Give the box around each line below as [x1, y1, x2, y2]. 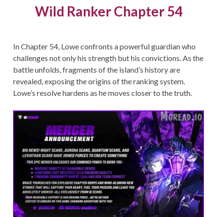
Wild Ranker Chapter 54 [34, 3, 183, 20]
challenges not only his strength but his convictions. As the [13, 53, 203, 63]
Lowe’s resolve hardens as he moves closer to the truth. [13, 88, 192, 98]
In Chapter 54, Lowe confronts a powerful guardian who [13, 42, 196, 51]
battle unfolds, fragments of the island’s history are [13, 65, 180, 75]
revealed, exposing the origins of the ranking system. [13, 77, 185, 86]
